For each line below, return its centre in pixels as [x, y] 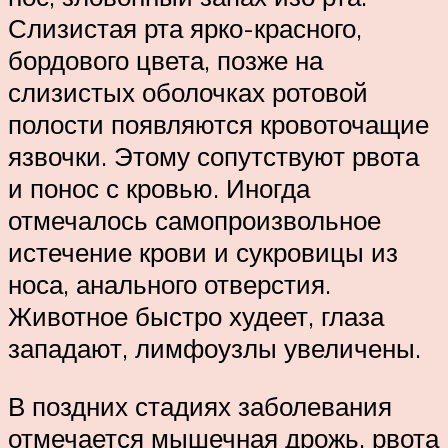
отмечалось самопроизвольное [194, 219]
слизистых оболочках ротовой [188, 91]
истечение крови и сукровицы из [203, 251]
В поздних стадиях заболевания [200, 405]
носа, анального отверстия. [169, 283]
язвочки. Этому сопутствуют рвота [213, 155]
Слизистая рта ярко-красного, [185, 27]
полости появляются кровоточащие [218, 123]
